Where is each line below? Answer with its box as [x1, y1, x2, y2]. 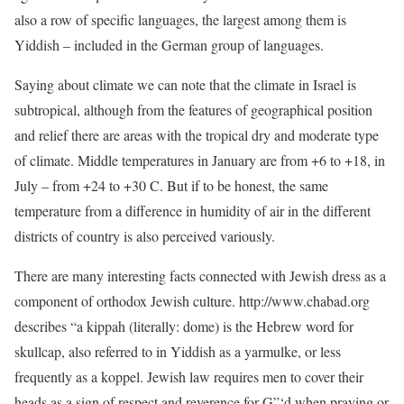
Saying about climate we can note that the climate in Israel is [14, 75, 356, 94]
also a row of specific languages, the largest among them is [14, 10, 346, 29]
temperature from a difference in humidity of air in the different [14, 201, 371, 220]
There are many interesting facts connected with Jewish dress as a [14, 266, 386, 285]
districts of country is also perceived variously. [14, 226, 275, 245]
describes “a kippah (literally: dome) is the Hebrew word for [14, 317, 353, 335]
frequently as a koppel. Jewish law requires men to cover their [14, 367, 363, 386]
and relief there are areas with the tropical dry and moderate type [14, 125, 379, 144]
